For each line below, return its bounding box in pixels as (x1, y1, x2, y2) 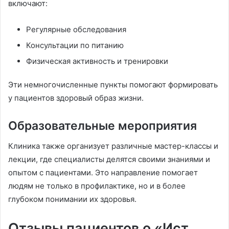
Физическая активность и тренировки (26, 56, 168, 66)
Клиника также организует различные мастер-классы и (8, 141, 218, 151)
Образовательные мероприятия (8, 118, 197, 133)
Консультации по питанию (26, 40, 124, 50)
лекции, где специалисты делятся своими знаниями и (8, 154, 210, 165)
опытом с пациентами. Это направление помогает (8, 168, 198, 178)
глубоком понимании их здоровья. (8, 194, 136, 204)
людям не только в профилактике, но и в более (8, 181, 186, 191)
